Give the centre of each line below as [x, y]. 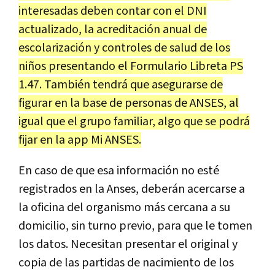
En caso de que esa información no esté [119, 171]
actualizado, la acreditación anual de [113, 30]
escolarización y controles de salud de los [124, 48]
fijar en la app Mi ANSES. [80, 140]
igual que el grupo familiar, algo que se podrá [134, 122]
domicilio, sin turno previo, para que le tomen [135, 226]
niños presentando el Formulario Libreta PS [131, 67]
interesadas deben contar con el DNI [113, 11]
